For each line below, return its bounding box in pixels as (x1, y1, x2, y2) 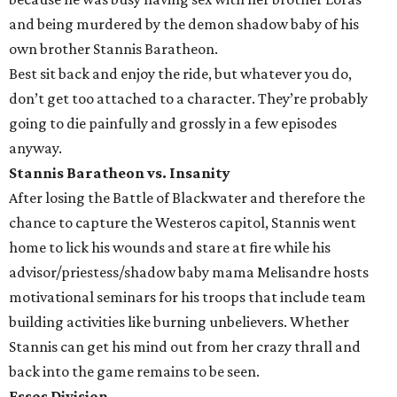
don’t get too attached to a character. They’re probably (9, 90, 368, 107)
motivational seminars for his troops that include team (9, 288, 366, 306)
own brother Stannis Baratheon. (9, 40, 218, 58)
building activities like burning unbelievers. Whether (9, 313, 349, 331)
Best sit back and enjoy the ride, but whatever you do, (9, 65, 352, 82)
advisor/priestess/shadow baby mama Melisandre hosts (9, 263, 369, 281)
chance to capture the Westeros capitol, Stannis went (9, 214, 356, 231)
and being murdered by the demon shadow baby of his (9, 15, 359, 33)
